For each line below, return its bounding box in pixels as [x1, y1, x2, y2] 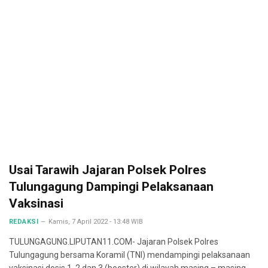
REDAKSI [9, 218, 39, 226]
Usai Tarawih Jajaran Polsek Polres [9, 163, 206, 177]
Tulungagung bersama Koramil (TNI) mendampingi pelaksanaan [9, 250, 250, 260]
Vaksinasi [9, 196, 63, 211]
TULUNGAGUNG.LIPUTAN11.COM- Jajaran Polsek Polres [9, 237, 218, 246]
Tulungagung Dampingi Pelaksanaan [9, 179, 214, 194]
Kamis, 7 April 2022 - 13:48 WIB [48, 218, 144, 226]
